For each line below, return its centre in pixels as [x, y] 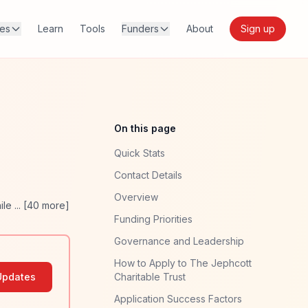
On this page [145, 128]
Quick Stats [140, 153]
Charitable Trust [150, 277]
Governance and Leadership [179, 241]
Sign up [258, 29]
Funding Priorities [153, 219]
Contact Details [148, 175]
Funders [140, 29]
